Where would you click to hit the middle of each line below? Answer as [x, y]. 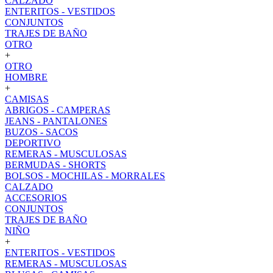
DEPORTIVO [33, 143]
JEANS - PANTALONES [56, 121]
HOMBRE [26, 77]
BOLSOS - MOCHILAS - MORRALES [85, 176]
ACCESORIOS [36, 198]
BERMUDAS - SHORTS [55, 165]
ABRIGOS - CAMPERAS [58, 110]
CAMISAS [27, 99]
